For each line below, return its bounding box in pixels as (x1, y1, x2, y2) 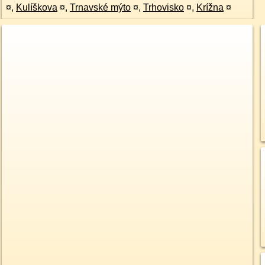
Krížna (196, 2, 224, 12)
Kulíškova (15, 2, 57, 12)
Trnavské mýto (69, 2, 131, 12)
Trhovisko (143, 2, 184, 12)
